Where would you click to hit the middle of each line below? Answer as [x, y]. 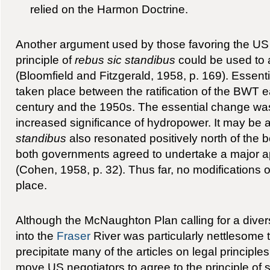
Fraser [73, 235]
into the [36, 235]
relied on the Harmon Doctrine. [109, 9]
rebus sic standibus [125, 59]
